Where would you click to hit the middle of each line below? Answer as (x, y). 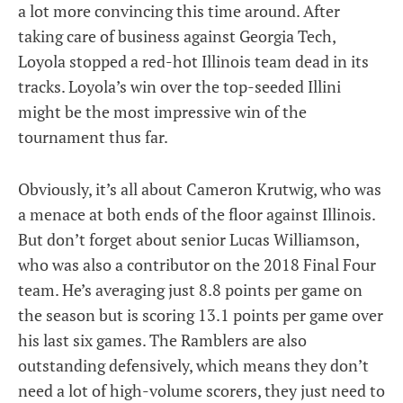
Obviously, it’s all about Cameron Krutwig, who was (200, 189)
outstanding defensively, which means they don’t (193, 365)
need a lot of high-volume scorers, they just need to (201, 390)
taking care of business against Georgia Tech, (177, 36)
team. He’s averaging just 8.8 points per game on (190, 290)
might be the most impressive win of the (162, 112)
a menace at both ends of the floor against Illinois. (197, 214)
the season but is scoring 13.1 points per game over (201, 315)
